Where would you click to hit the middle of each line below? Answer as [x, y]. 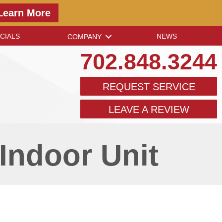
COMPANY [85, 37]
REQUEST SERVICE [149, 87]
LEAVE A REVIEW [149, 110]
